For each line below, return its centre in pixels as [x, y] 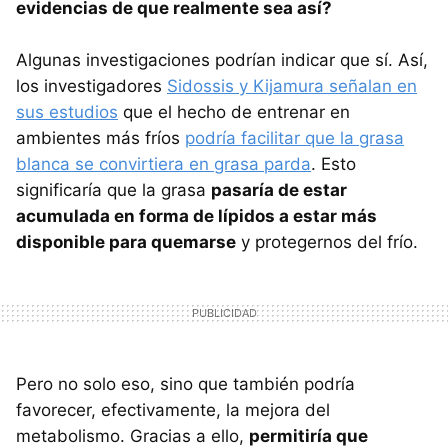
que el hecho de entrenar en [234, 111]
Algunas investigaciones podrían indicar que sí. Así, [222, 59]
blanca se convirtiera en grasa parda [163, 163]
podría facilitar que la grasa [294, 137]
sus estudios [67, 111]
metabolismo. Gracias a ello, [132, 435]
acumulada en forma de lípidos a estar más [196, 215]
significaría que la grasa [113, 189]
